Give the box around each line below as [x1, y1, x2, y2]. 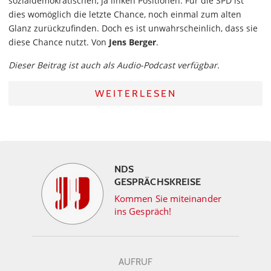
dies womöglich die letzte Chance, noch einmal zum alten [8, 8, 241, 20]
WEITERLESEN [94, 88, 177, 99]
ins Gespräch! [114, 205, 172, 217]
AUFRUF [119, 256, 152, 267]
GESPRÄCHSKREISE [114, 176, 201, 188]
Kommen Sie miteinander [114, 192, 221, 204]
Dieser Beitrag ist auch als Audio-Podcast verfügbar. [8, 59, 220, 71]
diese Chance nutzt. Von [8, 36, 109, 48]
